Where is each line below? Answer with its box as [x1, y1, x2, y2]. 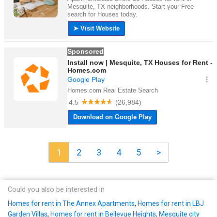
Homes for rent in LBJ [138, 200, 204, 208]
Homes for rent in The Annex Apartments [8, 200, 135, 208]
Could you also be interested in [8, 186, 105, 194]
